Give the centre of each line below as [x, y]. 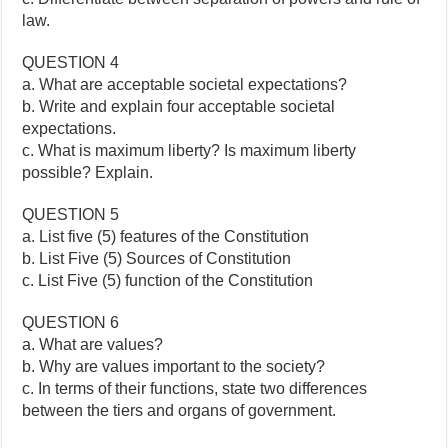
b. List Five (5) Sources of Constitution [157, 258]
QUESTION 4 [71, 62]
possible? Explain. [88, 172]
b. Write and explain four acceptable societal [179, 106]
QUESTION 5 [71, 214]
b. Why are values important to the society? [174, 366]
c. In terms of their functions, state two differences [195, 388]
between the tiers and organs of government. [179, 410]
